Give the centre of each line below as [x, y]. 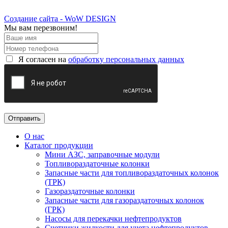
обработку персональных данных [126, 60]
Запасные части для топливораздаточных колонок [132, 173]
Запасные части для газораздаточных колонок [124, 201]
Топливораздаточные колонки [97, 164]
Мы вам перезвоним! [41, 28]
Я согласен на [42, 60]
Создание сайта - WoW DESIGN [60, 19]
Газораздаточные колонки [90, 191]
